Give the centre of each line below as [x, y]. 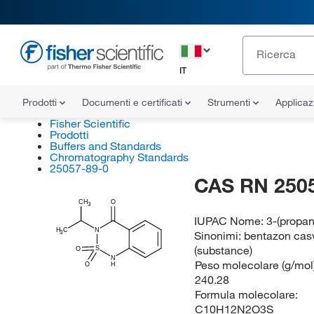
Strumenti [230, 102]
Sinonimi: [219, 235]
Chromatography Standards [119, 157]
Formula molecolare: [246, 294]
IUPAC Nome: [231, 221]
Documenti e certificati [134, 102]
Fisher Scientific [90, 123]
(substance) [224, 250]
